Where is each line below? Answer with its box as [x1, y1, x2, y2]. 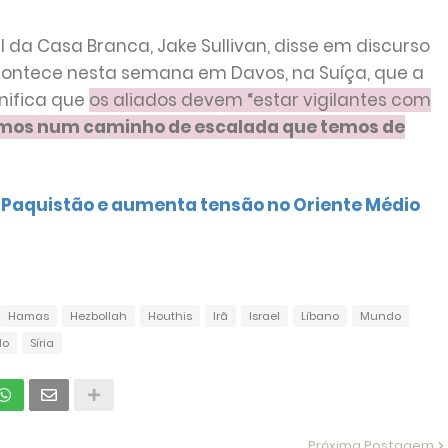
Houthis [147, 308, 192, 324]
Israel [248, 308, 280, 324]
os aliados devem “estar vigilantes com [88, 88, 431, 112]
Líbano [300, 308, 339, 324]
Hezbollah [69, 308, 127, 324]
